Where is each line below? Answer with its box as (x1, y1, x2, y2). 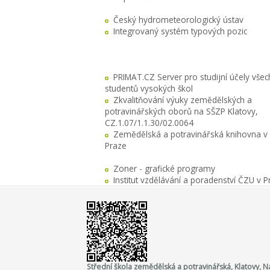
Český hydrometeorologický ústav (113, 14, 243, 25)
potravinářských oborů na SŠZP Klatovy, (104, 105, 258, 117)
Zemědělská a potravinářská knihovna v (113, 128, 268, 140)
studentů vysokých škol (104, 83, 193, 94)
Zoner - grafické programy (113, 163, 215, 174)
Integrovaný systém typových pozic (113, 25, 247, 37)
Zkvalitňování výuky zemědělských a (113, 94, 252, 105)
